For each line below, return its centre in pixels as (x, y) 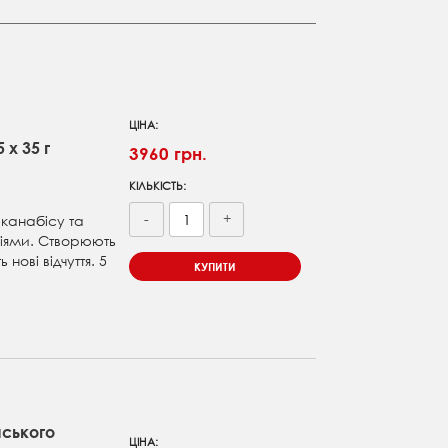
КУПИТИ (215, 267)
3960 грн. (168, 154)
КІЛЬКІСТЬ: (158, 186)
